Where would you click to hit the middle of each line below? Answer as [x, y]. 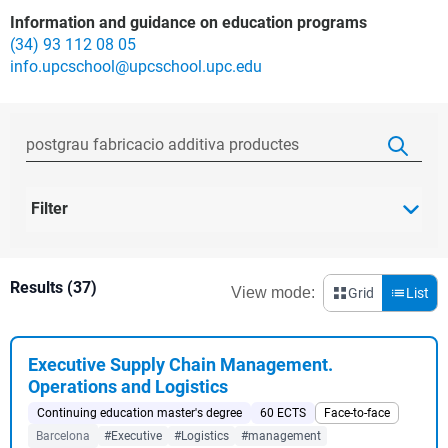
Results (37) [53, 287]
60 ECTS [283, 413]
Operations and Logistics [128, 386]
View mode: [273, 292]
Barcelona [63, 436]
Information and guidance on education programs [188, 22]
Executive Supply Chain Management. [180, 364]
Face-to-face [357, 413]
